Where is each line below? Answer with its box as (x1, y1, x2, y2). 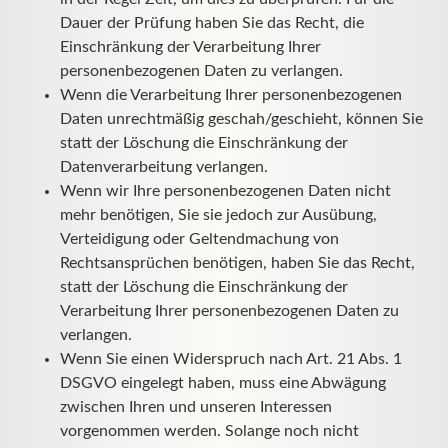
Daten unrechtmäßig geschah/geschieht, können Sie (60, 110, 423, 127)
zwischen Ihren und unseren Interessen (60, 398, 332, 415)
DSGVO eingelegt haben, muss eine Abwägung (60, 374, 386, 391)
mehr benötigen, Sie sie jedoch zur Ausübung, (60, 206, 377, 223)
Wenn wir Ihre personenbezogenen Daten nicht (60, 182, 391, 199)
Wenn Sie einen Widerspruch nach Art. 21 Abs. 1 (60, 350, 402, 367)
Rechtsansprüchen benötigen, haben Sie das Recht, (60, 254, 415, 271)
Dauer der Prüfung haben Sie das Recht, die (60, 14, 364, 31)
